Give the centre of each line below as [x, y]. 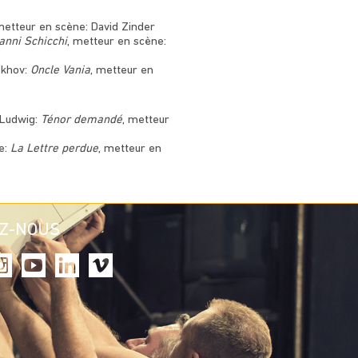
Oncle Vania [60, 70]
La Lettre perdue [54, 149]
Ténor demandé [81, 120]
